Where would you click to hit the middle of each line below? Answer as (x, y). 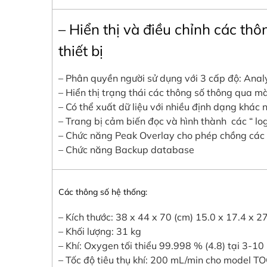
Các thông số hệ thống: (103, 192)
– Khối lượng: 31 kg (100, 232)
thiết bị (81, 51)
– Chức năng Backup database (126, 150)
